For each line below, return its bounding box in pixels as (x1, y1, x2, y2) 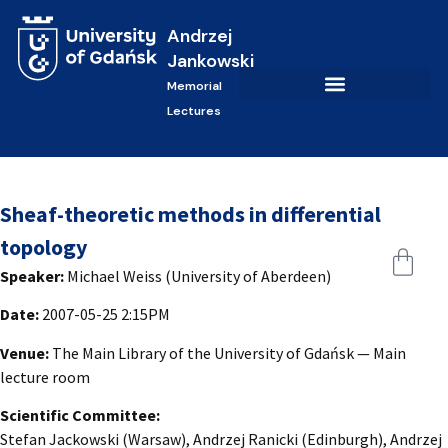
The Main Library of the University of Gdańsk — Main (49, 342, 406, 363)
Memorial (166, 78, 222, 95)
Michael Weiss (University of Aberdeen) (64, 265, 331, 286)
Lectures (166, 103, 221, 120)
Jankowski (166, 49, 254, 74)
